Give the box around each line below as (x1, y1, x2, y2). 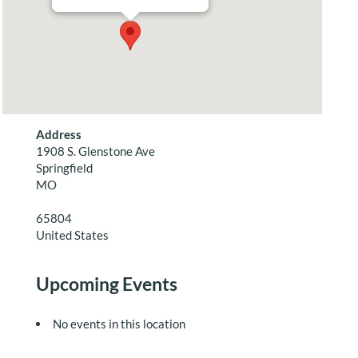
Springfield (35, 161, 93, 175)
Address (35, 127, 82, 141)
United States (35, 228, 109, 242)
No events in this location (52, 316, 185, 331)
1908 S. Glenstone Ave (35, 144, 155, 158)
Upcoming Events (35, 272, 177, 295)
